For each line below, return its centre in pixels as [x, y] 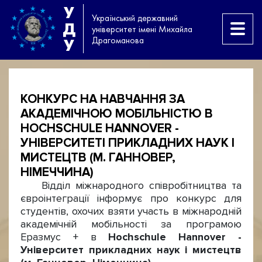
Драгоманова [118, 40]
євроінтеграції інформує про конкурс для [131, 199]
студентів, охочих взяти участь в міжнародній [131, 211]
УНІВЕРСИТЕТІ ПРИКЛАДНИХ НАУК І [127, 143]
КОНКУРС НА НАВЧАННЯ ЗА [103, 99]
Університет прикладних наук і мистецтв [131, 250]
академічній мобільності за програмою [131, 224]
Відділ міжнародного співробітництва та [131, 186]
